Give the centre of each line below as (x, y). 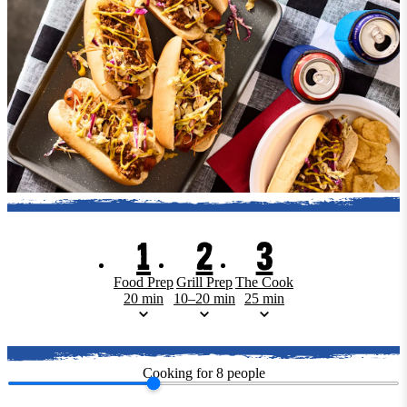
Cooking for (177, 372)
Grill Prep (204, 282)
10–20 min (204, 298)
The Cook (264, 282)
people (246, 372)
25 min (264, 298)
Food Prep (144, 282)
